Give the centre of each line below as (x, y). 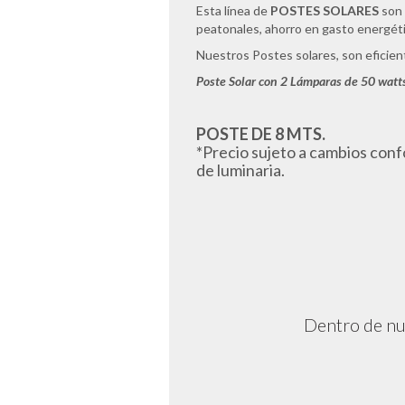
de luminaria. (240, 170)
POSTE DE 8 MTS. (261, 134)
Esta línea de (233, 11)
